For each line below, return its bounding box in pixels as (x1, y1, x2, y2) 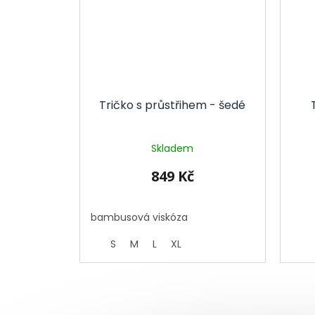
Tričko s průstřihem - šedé (99, 96, 246, 113)
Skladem (151, 141, 194, 155)
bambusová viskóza (91, 210, 188, 224)
